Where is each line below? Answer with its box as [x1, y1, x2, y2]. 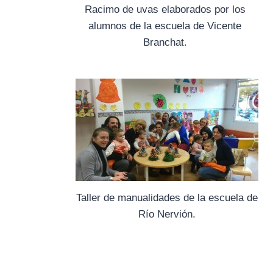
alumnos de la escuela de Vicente [88, 20, 241, 32]
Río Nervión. [138, 208, 196, 220]
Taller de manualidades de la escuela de [76, 191, 258, 204]
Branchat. [143, 37, 187, 49]
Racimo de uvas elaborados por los [84, 4, 246, 16]
